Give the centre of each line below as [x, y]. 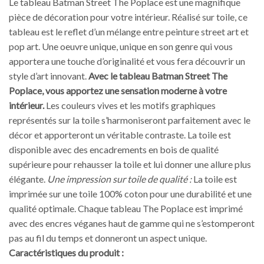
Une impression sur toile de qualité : [119, 179]
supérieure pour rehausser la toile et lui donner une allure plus [130, 164]
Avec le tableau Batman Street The [158, 76]
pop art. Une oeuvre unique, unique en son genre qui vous [121, 47]
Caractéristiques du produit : [66, 253]
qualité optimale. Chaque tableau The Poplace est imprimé [126, 209]
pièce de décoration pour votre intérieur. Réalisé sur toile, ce [128, 17]
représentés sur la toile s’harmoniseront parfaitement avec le [130, 120]
